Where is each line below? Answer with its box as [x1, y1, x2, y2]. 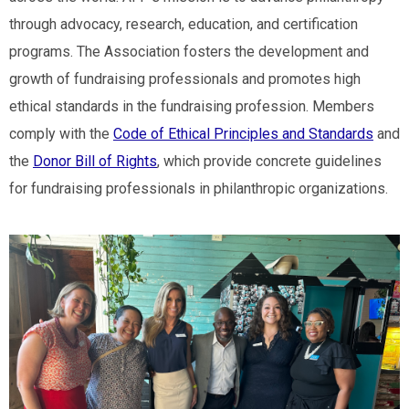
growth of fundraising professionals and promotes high [9, 70, 361, 88]
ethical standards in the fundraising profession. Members [9, 98, 374, 115]
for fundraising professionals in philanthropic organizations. [9, 180, 392, 197]
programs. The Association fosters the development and [9, 43, 369, 60]
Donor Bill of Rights [33, 152, 157, 170]
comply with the [9, 125, 113, 142]
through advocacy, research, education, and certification [9, 16, 358, 33]
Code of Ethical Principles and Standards [113, 125, 373, 142]
